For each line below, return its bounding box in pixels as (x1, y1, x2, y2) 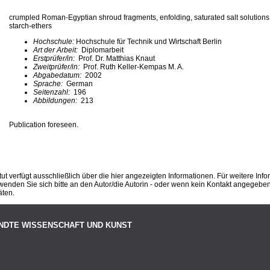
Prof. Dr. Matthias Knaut (77, 54, 155, 63)
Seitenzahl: (33, 87, 72, 96)
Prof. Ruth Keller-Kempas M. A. (83, 62, 184, 71)
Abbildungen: (33, 96, 79, 105)
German (66, 79, 93, 88)
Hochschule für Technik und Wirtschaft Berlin (76, 37, 222, 46)
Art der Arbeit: (33, 45, 80, 54)
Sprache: (33, 79, 66, 88)
